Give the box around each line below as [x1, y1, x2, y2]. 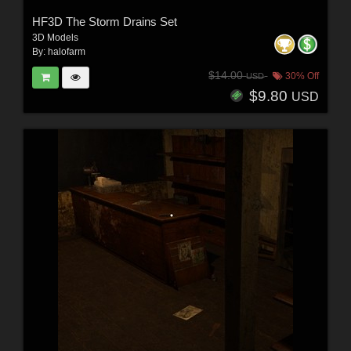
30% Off [283, 71, 320, 81]
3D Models [31, 31, 78, 43]
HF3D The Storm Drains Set [31, 14, 177, 28]
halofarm [47, 45, 85, 57]
